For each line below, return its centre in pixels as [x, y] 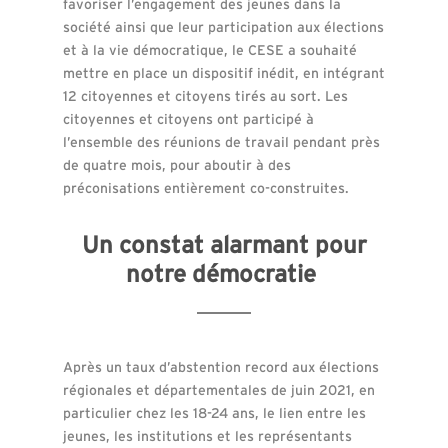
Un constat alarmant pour [224, 244]
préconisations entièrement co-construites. [205, 187]
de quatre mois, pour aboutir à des [176, 164]
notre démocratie [224, 273]
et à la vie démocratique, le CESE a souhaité [209, 49]
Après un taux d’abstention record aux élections [220, 366]
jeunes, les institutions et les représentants [207, 435]
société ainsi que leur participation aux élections [223, 26]
